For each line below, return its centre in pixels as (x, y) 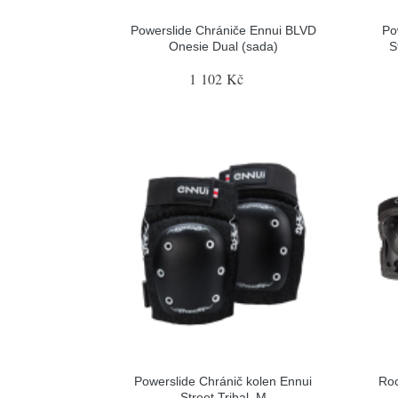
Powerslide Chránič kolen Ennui (223, 381)
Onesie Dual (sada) (223, 46)
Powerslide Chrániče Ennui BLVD (223, 30)
